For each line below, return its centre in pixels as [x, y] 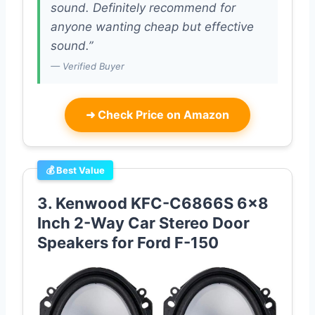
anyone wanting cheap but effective [152, 27]
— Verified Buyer [88, 66]
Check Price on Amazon [162, 115]
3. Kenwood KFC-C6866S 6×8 [153, 204]
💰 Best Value [75, 171]
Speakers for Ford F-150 [128, 243]
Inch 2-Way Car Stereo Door [143, 223]
